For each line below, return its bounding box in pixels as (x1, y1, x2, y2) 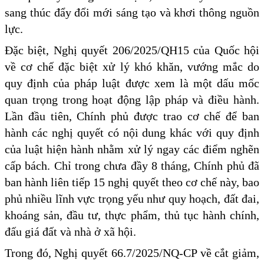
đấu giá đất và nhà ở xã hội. (5, 225, 136, 238)
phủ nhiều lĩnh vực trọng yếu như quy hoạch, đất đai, (5, 192, 259, 205)
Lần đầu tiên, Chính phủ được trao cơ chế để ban (5, 109, 259, 123)
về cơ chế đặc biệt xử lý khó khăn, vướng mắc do (5, 60, 259, 73)
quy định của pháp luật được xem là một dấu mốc (5, 76, 259, 90)
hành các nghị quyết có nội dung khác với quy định (5, 126, 259, 139)
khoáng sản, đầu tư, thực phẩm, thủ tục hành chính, (5, 208, 259, 222)
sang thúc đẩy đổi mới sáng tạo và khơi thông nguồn (5, 5, 259, 19)
